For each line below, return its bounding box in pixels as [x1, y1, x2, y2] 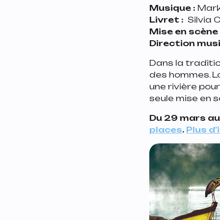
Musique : [149, 2, 197, 13]
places [149, 124, 182, 135]
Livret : [149, 14, 184, 25]
